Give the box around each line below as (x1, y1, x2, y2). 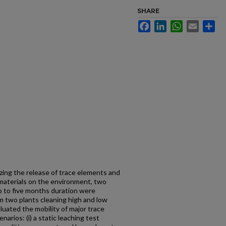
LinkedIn (166, 20, 194, 28)
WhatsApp (183, 20, 215, 28)
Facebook (150, 20, 182, 28)
